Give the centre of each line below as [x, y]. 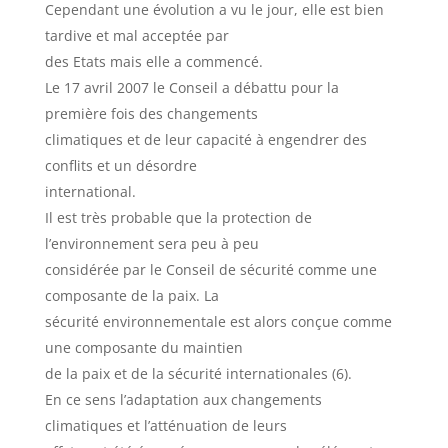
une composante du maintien [143, 347]
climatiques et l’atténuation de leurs [165, 425]
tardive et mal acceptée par [136, 35]
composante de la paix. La [131, 295]
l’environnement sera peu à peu [151, 243]
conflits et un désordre [120, 165]
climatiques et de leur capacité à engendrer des [205, 139]
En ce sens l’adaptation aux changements [183, 399]
